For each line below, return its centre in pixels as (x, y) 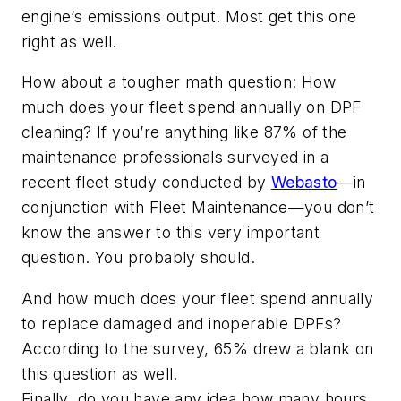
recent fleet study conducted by (146, 183)
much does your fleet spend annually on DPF (192, 107)
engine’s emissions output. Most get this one (189, 16)
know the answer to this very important (171, 233)
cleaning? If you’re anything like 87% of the (184, 132)
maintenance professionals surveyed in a (175, 158)
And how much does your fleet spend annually (198, 298)
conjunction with (85, 208)
